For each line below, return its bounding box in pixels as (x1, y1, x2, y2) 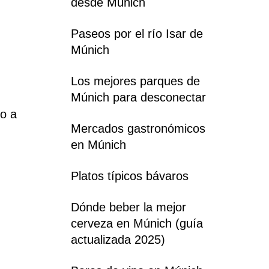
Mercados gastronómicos (71, 121, 205, 135)
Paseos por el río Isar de (71, 26, 203, 40)
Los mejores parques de (71, 74, 200, 88)
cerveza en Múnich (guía (71, 216, 203, 230)
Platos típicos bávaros (71, 169, 189, 183)
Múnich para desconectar (71, 90, 206, 104)
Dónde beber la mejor (71, 200, 186, 214)
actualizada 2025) (71, 232, 165, 246)
